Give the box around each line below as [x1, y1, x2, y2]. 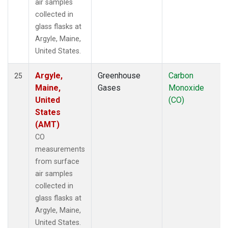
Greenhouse [98, 70, 140, 80]
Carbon [168, 70, 193, 80]
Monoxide [168, 82, 204, 93]
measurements [35, 145, 85, 154]
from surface [35, 157, 79, 166]
